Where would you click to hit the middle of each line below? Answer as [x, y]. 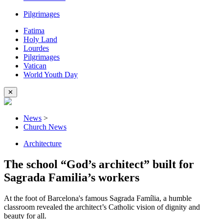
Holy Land [40, 39]
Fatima [34, 31]
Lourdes [36, 48]
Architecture [43, 143]
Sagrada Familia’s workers [72, 177]
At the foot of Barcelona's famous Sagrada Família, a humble [98, 198]
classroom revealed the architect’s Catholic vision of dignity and [102, 207]
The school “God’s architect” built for [99, 164]
